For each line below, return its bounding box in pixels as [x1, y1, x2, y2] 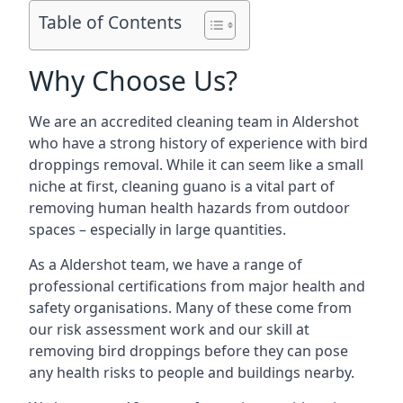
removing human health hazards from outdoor [29, 198, 350, 218]
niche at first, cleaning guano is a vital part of [29, 176, 335, 196]
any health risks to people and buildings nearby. [29, 363, 354, 382]
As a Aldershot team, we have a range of [29, 255, 302, 274]
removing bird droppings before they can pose [29, 341, 348, 361]
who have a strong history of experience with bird [29, 133, 368, 153]
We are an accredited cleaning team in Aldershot [29, 112, 359, 131]
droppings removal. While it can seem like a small [29, 155, 363, 175]
